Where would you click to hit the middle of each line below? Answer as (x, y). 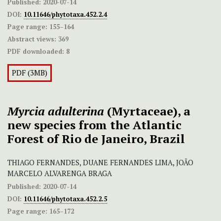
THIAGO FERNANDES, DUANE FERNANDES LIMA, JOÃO (100, 163)
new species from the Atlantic (94, 125)
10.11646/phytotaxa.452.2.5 (65, 199)
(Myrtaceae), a (147, 111)
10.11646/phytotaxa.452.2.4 (65, 15)
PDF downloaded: (36, 52)
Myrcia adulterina (56, 111)
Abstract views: (32, 39)
